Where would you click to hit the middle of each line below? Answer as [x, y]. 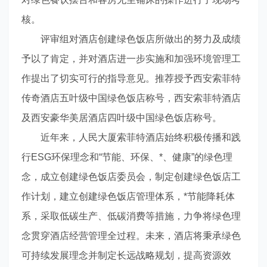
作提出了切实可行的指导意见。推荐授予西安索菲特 [131, 78]
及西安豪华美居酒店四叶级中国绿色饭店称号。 [121, 117]
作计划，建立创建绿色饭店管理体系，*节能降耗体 [128, 196]
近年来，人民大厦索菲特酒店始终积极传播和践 [140, 137]
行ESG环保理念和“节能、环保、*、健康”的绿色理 [127, 157]
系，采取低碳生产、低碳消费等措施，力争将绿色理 [131, 216]
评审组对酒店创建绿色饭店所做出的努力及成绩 [140, 39]
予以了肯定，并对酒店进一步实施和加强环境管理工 [131, 58]
